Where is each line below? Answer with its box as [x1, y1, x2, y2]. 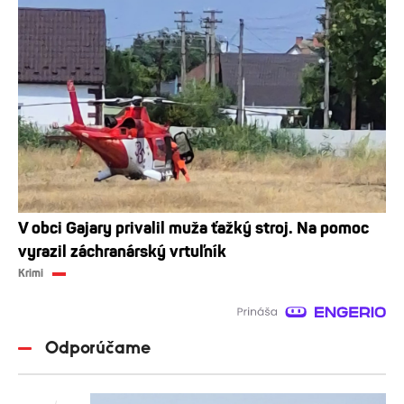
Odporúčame [45, 339, 151, 358]
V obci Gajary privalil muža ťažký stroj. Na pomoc [18, 218, 369, 239]
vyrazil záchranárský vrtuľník [18, 242, 226, 262]
